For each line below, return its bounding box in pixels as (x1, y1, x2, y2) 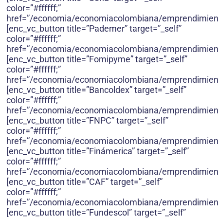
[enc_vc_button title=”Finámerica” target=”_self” (6, 146, 189, 157)
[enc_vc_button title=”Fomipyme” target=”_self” (6, 54, 187, 65)
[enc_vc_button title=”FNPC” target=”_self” (6, 115, 168, 126)
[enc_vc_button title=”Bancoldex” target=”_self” (6, 85, 186, 95)
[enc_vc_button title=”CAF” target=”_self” (6, 177, 163, 187)
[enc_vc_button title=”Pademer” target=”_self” (6, 23, 182, 34)
